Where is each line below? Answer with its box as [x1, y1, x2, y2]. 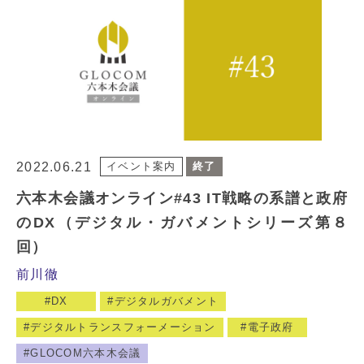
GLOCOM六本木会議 [30, 346, 141, 359]
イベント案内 [106, 160, 176, 173]
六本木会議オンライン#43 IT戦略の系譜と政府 [16, 189, 348, 206]
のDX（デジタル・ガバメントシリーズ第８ [16, 214, 348, 231]
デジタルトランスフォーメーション [30, 320, 216, 333]
